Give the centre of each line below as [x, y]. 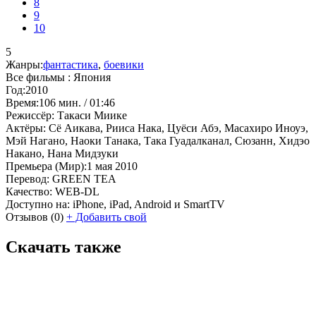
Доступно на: [38, 204]
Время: [22, 102]
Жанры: [24, 64]
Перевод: [28, 178]
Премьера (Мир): [46, 166]
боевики [124, 64]
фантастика [71, 64]
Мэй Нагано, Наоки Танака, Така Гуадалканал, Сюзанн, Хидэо [158, 140]
